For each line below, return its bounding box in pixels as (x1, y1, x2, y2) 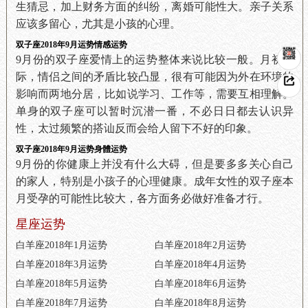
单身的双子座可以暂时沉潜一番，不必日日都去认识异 (15, 105, 294, 118)
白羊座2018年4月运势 (154, 259, 246, 270)
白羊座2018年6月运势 (154, 278, 246, 289)
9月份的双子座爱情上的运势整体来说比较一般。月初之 (15, 54, 294, 66)
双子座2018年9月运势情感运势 (15, 40, 127, 50)
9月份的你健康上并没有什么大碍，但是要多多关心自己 (15, 158, 294, 170)
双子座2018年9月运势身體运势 (15, 144, 127, 155)
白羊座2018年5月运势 (15, 278, 107, 289)
